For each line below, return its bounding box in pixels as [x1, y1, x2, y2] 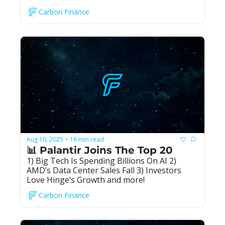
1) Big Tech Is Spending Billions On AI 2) [27, 155, 176, 167]
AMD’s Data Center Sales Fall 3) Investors [27, 165, 181, 176]
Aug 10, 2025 [27, 135, 63, 144]
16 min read [70, 135, 104, 144]
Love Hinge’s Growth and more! [27, 174, 145, 186]
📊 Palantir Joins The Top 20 [27, 144, 173, 157]
